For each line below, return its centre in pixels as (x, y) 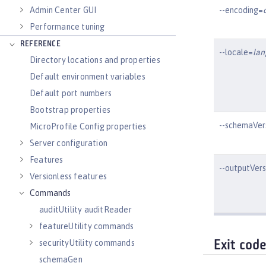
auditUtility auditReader (85, 210)
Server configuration (69, 143)
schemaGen (61, 259)
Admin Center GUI (63, 10)
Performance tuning (67, 27)
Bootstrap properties (70, 110)
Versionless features (68, 176)
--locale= (236, 52)
